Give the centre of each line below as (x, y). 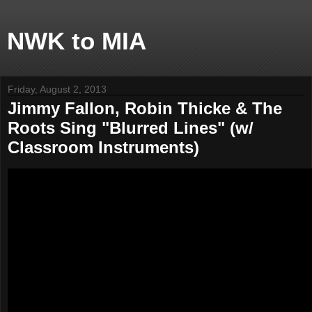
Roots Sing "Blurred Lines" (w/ (131, 128)
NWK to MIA (77, 41)
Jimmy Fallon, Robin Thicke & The (145, 108)
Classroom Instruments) (103, 147)
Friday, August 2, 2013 (57, 89)
